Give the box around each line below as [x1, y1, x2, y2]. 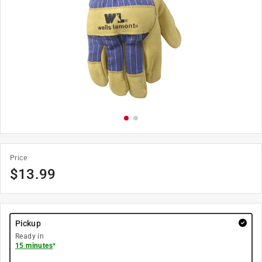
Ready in [15, 232, 44, 240]
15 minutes [15, 242, 53, 250]
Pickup [15, 219, 41, 228]
